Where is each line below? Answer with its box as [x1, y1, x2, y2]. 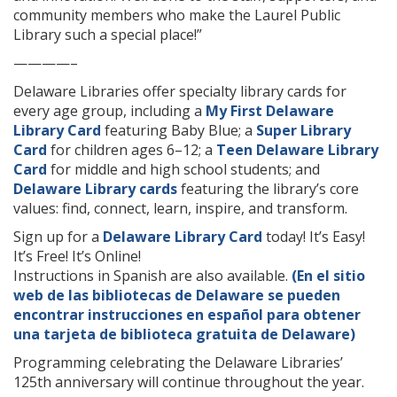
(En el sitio [292, 266, 365, 285]
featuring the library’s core [177, 179, 359, 198]
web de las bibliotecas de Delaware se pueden [13, 285, 340, 305]
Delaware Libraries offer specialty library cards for [13, 82, 346, 101]
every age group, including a [13, 101, 206, 121]
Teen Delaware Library [216, 140, 378, 160]
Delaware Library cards [13, 179, 177, 198]
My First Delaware [206, 101, 334, 121]
